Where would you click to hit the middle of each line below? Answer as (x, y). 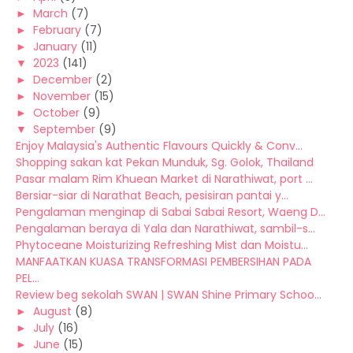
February (57, 30)
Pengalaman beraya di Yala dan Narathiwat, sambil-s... (165, 229)
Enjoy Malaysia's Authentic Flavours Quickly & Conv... (159, 146)
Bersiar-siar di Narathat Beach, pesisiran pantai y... (152, 195)
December (63, 80)
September (64, 129)
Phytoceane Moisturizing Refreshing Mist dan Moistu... (162, 245)
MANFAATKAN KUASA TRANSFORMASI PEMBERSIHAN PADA (163, 262)
